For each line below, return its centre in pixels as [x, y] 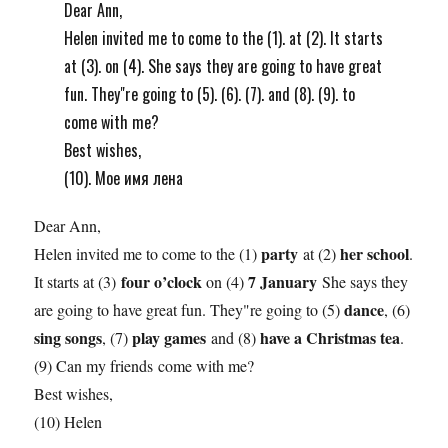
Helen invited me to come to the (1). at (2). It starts [223, 38]
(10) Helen [68, 422]
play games [172, 338]
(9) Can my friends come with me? [144, 366]
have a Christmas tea [330, 338]
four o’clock [162, 282]
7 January [283, 282]
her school [375, 254]
